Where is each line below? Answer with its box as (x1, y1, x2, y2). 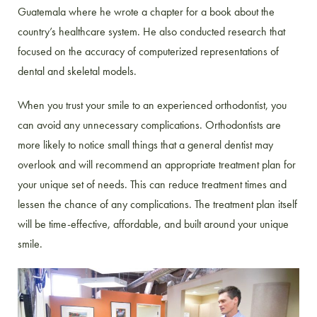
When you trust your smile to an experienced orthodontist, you (18, 97, 287, 113)
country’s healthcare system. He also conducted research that (18, 23, 285, 39)
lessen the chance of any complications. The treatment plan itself (18, 196, 297, 212)
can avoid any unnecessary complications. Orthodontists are (18, 117, 281, 132)
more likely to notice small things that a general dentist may (18, 137, 273, 152)
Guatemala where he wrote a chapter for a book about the (18, 4, 275, 19)
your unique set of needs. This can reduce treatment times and (18, 176, 287, 192)
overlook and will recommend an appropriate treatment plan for (18, 156, 296, 172)
